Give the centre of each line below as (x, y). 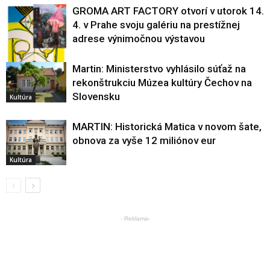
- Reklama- (135, 218)
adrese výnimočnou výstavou (139, 39)
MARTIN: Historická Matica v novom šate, (167, 127)
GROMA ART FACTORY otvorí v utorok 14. (168, 11)
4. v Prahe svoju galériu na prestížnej (156, 25)
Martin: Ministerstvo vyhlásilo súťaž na (159, 69)
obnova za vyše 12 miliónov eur (144, 140)
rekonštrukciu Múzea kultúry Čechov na (162, 83)
